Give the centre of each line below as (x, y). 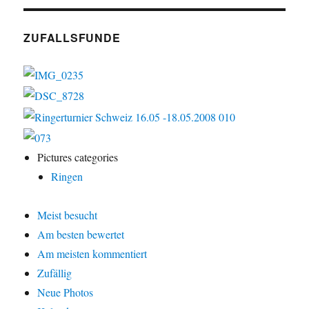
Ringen (67, 177)
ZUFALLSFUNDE (72, 37)
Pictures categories (78, 157)
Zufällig (55, 273)
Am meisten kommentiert (92, 254)
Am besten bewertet (81, 235)
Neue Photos (66, 292)
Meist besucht (68, 215)
